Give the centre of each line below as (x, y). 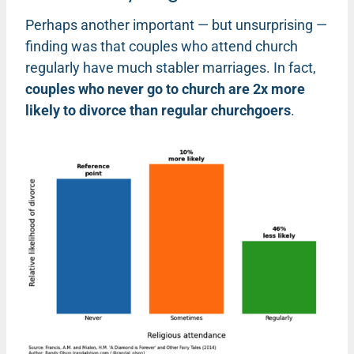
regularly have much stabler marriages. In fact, (171, 67)
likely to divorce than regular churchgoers (158, 110)
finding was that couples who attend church (162, 46)
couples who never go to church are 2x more (165, 88)
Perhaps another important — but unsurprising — (176, 24)
